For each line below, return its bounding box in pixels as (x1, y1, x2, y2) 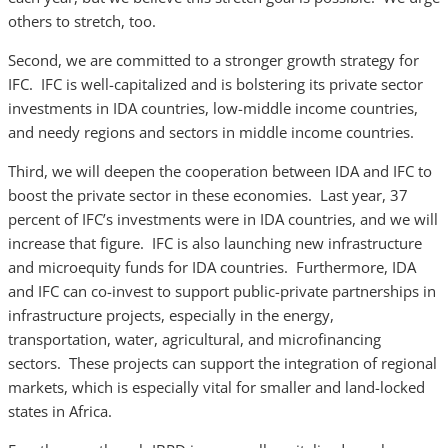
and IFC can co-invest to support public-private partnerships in (8, 281, 436, 301)
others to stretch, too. (8, 11, 156, 31)
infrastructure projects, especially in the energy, (8, 305, 334, 325)
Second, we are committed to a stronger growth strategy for (8, 50, 419, 70)
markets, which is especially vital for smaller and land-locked (8, 377, 425, 397)
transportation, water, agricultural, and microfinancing (8, 329, 381, 349)
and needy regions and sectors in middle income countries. (8, 122, 414, 142)
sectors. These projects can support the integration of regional (8, 353, 437, 373)
